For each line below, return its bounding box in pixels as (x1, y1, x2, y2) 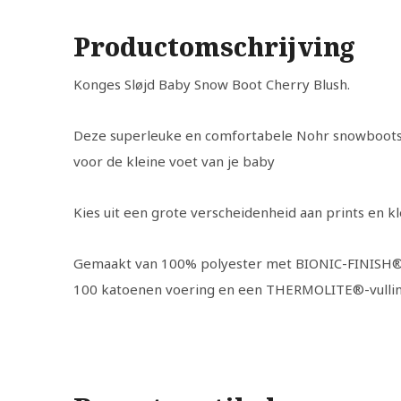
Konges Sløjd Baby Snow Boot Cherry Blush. (73, 75, 350, 93)
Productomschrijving (73, 30, 354, 64)
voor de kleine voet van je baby (73, 152, 275, 170)
